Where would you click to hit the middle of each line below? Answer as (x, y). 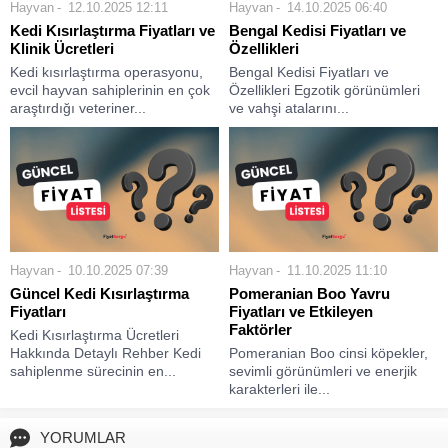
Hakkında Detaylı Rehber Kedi (105, 352)
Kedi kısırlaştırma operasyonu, (106, 71)
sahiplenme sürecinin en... (93, 370)
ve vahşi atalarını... (289, 107)
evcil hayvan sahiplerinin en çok (110, 89)
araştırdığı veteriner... (78, 107)
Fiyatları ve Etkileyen (301, 311)
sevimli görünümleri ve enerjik (323, 370)
